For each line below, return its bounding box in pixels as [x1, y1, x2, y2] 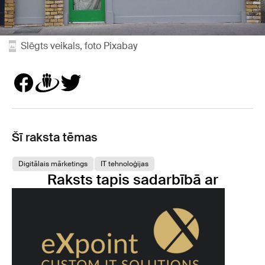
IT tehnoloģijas [101, 159, 148, 169]
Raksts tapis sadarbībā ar [47, 170, 218, 189]
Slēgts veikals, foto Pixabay [21, 40, 137, 52]
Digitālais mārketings [18, 159, 88, 169]
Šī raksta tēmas [12, 130, 98, 145]
